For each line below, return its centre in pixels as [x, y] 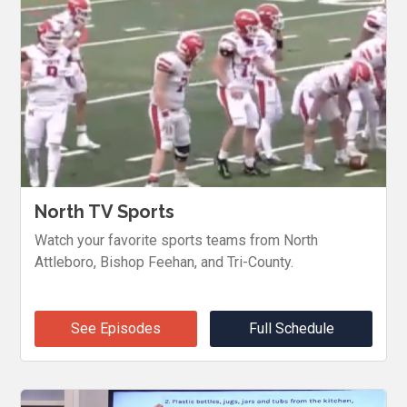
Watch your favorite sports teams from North [177, 241]
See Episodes [115, 329]
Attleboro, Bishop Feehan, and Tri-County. [164, 263]
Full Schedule [291, 329]
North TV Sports [105, 212]
